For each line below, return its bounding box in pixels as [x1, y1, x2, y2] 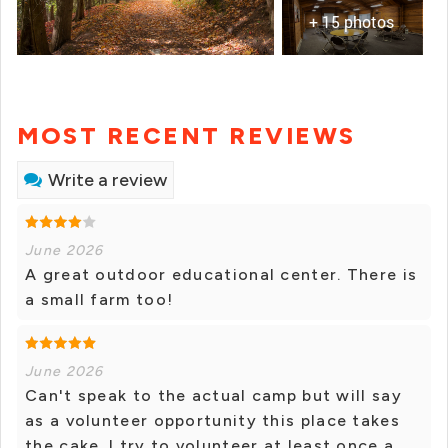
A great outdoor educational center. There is [25, 265, 418, 285]
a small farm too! [25, 290, 174, 310]
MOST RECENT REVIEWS [17, 121, 356, 151]
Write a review [48, 169, 167, 192]
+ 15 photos [309, 11, 395, 33]
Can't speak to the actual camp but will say [25, 386, 402, 406]
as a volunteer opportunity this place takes [25, 411, 400, 431]
